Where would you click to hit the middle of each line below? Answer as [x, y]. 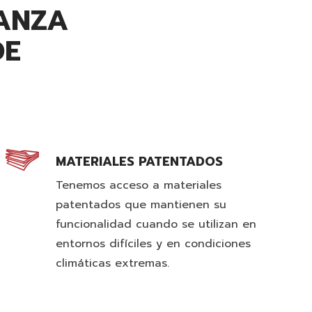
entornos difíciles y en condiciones [153, 244]
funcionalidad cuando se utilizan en [156, 224]
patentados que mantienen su [141, 205]
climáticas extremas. [112, 263]
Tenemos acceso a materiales [139, 185]
